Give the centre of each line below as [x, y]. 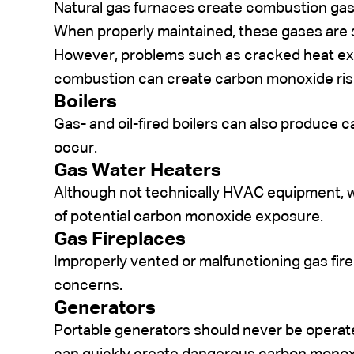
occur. [75, 148]
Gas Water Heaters [137, 170]
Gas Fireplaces [120, 239]
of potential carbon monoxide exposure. [188, 217]
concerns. [88, 285]
